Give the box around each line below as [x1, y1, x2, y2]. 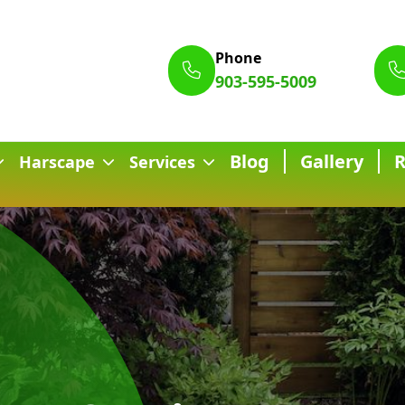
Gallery [300, 148, 364, 174]
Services [129, 150, 196, 173]
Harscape [19, 150, 96, 173]
